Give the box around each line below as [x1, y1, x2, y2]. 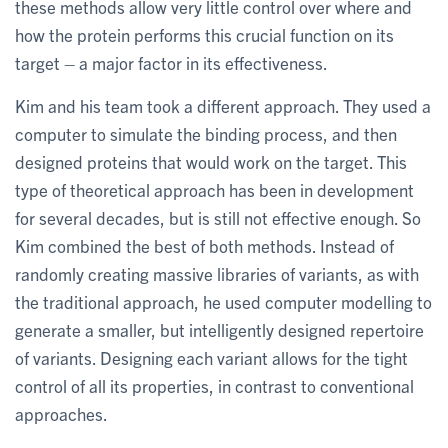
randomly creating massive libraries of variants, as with [15, 263, 419, 284]
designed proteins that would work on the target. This [15, 151, 407, 172]
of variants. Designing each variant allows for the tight [15, 347, 408, 368]
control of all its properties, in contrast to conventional [15, 375, 414, 396]
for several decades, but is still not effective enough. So [15, 207, 421, 228]
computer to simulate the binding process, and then [15, 123, 397, 144]
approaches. [15, 403, 108, 424]
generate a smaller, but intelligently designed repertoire [15, 319, 424, 340]
